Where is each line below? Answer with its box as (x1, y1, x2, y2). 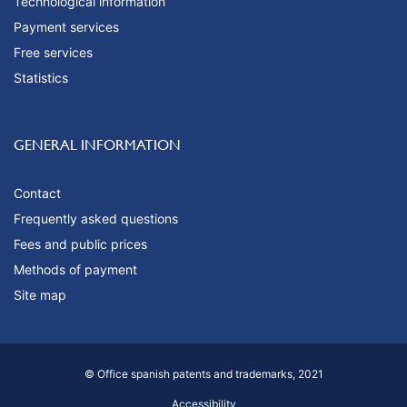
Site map (14, 287, 66, 303)
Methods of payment (14, 262, 137, 278)
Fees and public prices (14, 236, 147, 253)
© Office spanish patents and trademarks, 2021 (84, 367, 323, 382)
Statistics (14, 70, 68, 86)
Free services (14, 45, 93, 61)
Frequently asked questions (14, 211, 178, 227)
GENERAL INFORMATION (14, 136, 181, 154)
